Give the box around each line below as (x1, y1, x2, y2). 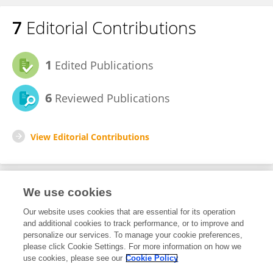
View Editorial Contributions (30, 131, 149, 143)
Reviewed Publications (52, 91, 170, 105)
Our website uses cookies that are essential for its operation (23, 207, 236, 216)
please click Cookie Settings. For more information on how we (23, 242, 242, 251)
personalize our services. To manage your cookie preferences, (23, 230, 243, 239)
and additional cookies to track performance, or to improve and (23, 219, 244, 228)
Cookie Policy (126, 253, 179, 263)
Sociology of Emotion (12, 244, 88, 255)
